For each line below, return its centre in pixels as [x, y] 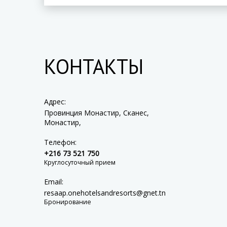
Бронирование [68, 202]
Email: [54, 182]
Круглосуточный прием [80, 162]
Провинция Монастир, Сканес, [97, 113]
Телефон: [60, 142]
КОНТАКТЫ [94, 66]
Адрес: [55, 102]
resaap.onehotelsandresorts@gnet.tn [105, 193]
